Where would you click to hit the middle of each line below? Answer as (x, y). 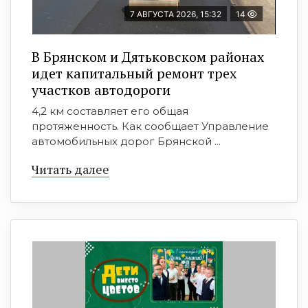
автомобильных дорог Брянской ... (126, 142)
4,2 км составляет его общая (110, 111)
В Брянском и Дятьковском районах (148, 57)
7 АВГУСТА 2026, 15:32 (176, 14)
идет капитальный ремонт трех (134, 74)
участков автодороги (101, 90)
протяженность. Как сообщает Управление (150, 126)
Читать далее (70, 169)
